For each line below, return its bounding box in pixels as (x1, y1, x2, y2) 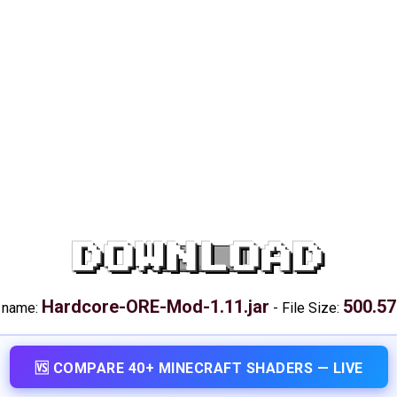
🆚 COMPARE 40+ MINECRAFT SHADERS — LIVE (34, 360, 363, 377)
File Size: (281, 300, 343, 316)
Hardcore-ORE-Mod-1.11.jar (41, 296, 269, 317)
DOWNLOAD (73, 243, 324, 275)
